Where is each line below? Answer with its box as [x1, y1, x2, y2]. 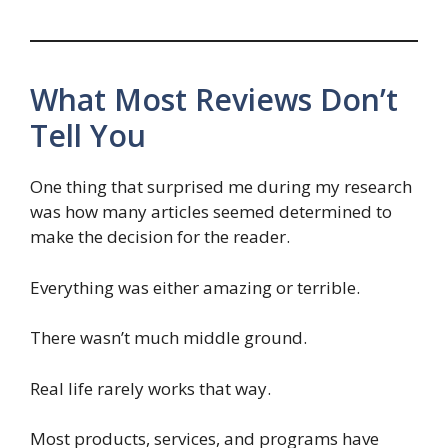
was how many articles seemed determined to [30, 200, 392, 224]
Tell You [30, 115, 146, 157]
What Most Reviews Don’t [30, 79, 398, 121]
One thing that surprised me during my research [30, 175, 412, 199]
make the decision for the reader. [30, 225, 290, 249]
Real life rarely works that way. [30, 376, 271, 400]
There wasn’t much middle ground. [30, 326, 307, 350]
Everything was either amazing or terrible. [30, 275, 360, 299]
